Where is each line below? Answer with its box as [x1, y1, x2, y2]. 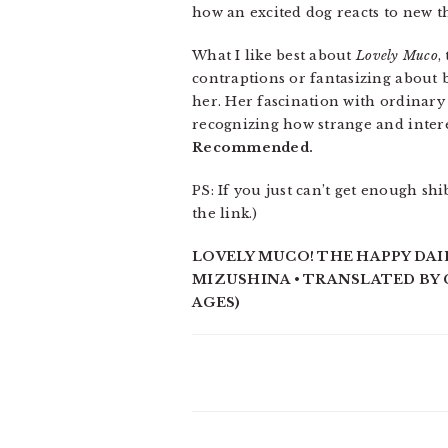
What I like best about [192, 47, 356, 65]
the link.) [192, 205, 258, 223]
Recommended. [192, 139, 314, 157]
